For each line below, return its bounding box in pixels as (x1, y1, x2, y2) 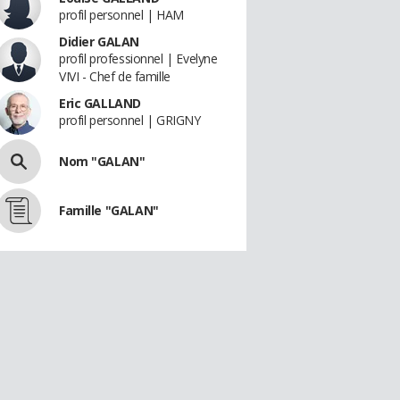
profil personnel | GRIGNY (59, 112, 201, 129)
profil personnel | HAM (59, 6, 184, 23)
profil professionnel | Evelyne (59, 50, 218, 67)
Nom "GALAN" (59, 153, 146, 170)
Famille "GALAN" (59, 202, 159, 219)
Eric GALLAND (59, 95, 141, 112)
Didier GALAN (59, 33, 139, 50)
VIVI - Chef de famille (59, 68, 171, 85)
